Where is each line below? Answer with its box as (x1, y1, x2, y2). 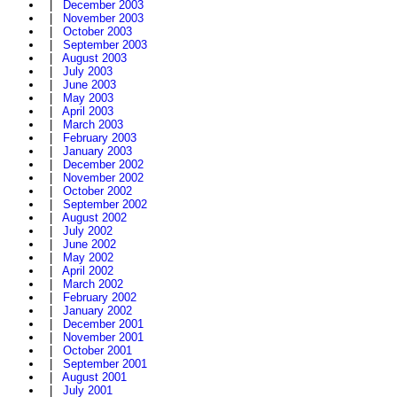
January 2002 (63, 304, 132, 318)
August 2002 (62, 211, 127, 225)
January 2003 (63, 144, 132, 159)
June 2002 (63, 237, 116, 252)
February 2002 (63, 291, 136, 305)
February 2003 (63, 131, 136, 145)
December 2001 (63, 317, 144, 331)
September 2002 (63, 198, 147, 212)
